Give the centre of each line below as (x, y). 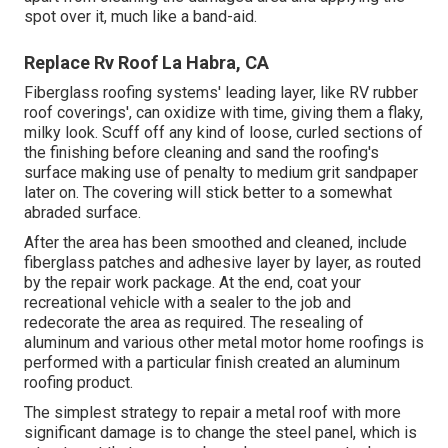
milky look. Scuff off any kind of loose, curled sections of (223, 133)
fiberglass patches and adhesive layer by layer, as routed (222, 263)
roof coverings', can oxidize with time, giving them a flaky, (223, 113)
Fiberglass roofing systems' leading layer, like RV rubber (221, 93)
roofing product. (78, 383)
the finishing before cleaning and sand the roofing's (201, 153)
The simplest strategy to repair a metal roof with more (212, 413)
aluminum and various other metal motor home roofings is (224, 343)
